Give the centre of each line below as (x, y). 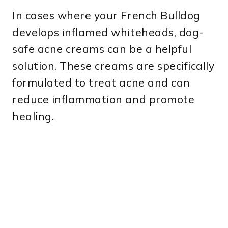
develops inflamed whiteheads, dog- (108, 32)
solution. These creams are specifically (113, 66)
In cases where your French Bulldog (106, 16)
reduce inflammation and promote (104, 99)
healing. (33, 116)
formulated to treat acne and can (101, 83)
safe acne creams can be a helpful (102, 49)
